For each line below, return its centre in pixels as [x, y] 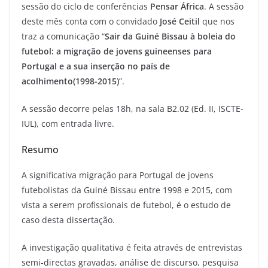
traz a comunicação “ [63, 36]
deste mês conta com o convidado [91, 22]
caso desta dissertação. [68, 220]
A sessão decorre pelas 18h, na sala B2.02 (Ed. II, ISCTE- [133, 109]
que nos [217, 22]
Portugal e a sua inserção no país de [96, 66]
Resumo [40, 150]
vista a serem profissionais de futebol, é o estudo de [126, 205]
